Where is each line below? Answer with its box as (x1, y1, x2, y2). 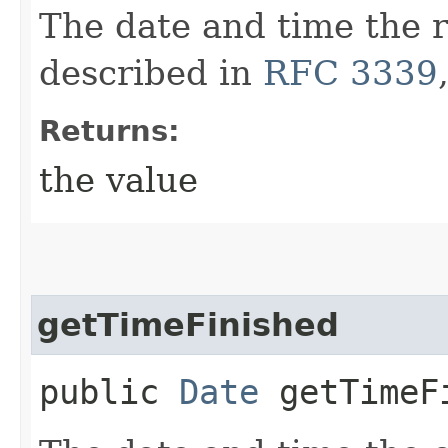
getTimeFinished (37, 306, 339, 343)
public (39, 371, 179, 412)
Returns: (39, 113, 180, 148)
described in (39, 52, 263, 93)
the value (39, 159, 198, 200)
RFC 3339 (263, 52, 438, 93)
